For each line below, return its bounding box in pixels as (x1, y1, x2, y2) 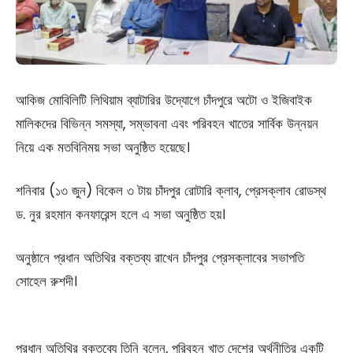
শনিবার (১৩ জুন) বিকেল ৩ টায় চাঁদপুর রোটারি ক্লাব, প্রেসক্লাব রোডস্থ (16, 181, 326, 201)
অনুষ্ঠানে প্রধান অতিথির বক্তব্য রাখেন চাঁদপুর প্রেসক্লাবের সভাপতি (16, 248, 304, 268)
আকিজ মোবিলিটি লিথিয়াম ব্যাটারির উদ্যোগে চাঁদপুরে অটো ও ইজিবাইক (16, 91, 312, 110)
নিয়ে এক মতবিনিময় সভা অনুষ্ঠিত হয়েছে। (16, 138, 190, 158)
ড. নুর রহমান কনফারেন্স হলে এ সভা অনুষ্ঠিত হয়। (16, 205, 225, 225)
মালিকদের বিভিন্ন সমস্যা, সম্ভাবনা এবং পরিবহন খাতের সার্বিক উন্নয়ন (16, 114, 318, 134)
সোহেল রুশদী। (16, 272, 77, 292)
